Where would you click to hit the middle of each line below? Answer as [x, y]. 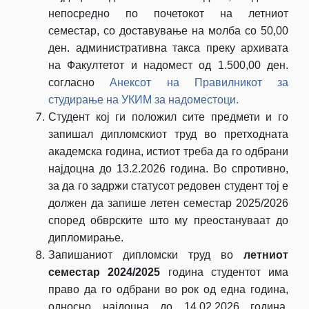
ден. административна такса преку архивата [168, 48]
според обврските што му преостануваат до [168, 220]
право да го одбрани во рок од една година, [168, 289]
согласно [71, 82]
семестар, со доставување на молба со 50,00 [168, 30]
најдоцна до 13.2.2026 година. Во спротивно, [168, 168]
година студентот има [224, 272]
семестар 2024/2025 [104, 272]
